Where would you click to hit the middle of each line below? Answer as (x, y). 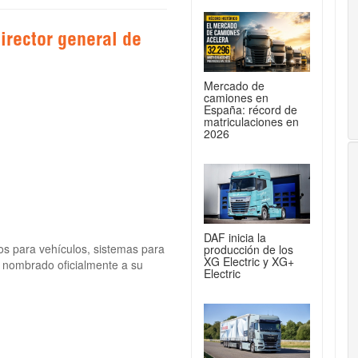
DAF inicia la (235, 237)
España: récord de (251, 109)
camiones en (236, 97)
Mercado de (234, 85)
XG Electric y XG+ (249, 261)
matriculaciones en (251, 121)
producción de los (249, 249)
